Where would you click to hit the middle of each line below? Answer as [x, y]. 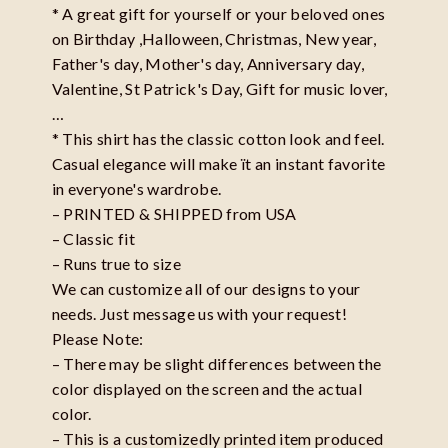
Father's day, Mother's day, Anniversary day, [207, 64]
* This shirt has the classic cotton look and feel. [218, 139]
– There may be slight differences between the [216, 364]
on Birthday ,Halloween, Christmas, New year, [213, 39]
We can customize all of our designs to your [206, 289]
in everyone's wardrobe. [136, 189]
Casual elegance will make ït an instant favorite [218, 164]
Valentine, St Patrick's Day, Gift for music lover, [219, 89]
